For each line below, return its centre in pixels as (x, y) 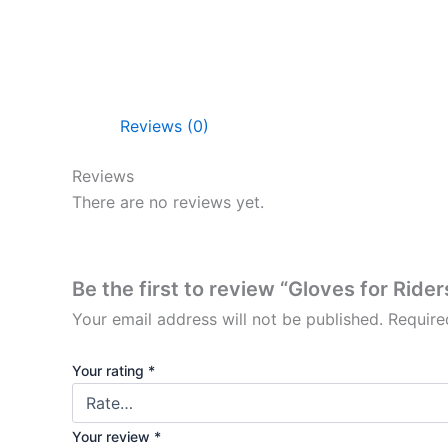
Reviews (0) (164, 126)
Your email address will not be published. (227, 318)
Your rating (110, 371)
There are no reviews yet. (168, 202)
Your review (113, 437)
